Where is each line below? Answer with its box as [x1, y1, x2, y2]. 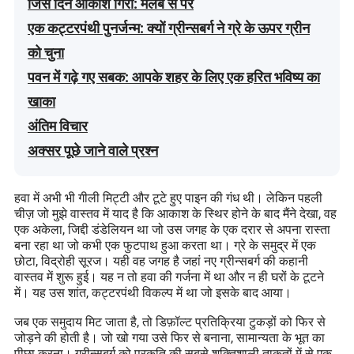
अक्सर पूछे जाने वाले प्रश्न [28, 141, 159, 159]
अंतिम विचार [28, 117, 88, 134]
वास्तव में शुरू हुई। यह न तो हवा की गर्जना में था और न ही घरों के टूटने [14, 267, 325, 285]
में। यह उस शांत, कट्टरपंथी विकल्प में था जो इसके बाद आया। [14, 283, 292, 301]
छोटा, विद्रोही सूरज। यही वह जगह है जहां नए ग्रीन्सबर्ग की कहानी [14, 251, 309, 269]
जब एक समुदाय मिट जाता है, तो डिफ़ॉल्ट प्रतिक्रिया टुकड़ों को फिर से [14, 312, 326, 330]
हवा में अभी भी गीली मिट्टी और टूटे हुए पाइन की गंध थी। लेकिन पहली [14, 188, 323, 206]
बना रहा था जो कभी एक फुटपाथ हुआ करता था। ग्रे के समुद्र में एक [14, 235, 317, 254]
